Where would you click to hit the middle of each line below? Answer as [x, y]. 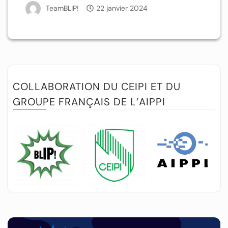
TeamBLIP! [62, 8]
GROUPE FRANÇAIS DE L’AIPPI [89, 102]
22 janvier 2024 [122, 8]
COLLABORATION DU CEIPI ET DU [97, 86]
